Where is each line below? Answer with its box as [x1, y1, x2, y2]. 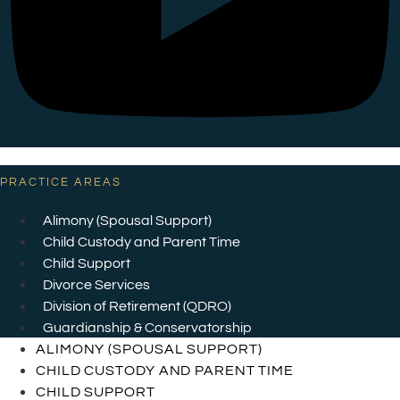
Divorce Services [43, 278, 150, 293]
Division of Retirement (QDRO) [43, 299, 231, 314]
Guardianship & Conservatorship [43, 321, 252, 336]
